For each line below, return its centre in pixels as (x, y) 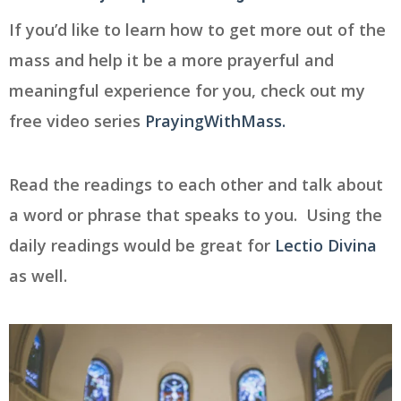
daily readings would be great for (140, 245)
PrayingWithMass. (215, 120)
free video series (77, 120)
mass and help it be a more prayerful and (171, 60)
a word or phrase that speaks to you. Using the (196, 214)
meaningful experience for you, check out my (187, 90)
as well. (40, 275)
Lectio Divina (324, 245)
